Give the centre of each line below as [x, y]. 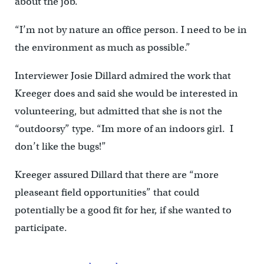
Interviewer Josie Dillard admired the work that [123, 75]
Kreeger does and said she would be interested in [126, 93]
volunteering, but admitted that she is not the [118, 111]
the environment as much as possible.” [102, 47]
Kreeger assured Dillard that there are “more [116, 174]
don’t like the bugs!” [60, 146]
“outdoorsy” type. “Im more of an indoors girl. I [124, 128]
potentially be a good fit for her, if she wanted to [123, 210]
